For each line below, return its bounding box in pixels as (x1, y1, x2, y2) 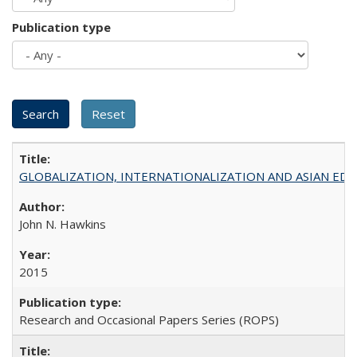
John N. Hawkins (19, 216, 106, 232)
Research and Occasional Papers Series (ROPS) (19, 312, 279, 328)
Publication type (12, 19, 111, 35)
